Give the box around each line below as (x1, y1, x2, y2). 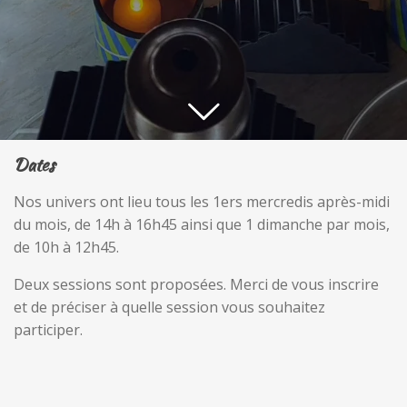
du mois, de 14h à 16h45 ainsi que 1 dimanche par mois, (14, 214, 390, 234)
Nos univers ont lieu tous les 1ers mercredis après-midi (14, 192, 390, 212)
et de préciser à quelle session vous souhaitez (14, 297, 325, 317)
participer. (14, 320, 83, 340)
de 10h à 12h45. (14, 237, 123, 257)
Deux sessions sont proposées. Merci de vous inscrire (14, 274, 379, 294)
